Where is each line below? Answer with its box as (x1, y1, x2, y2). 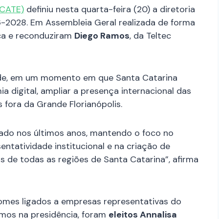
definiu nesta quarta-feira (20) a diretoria (24, 3, 195, 15)
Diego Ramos (74, 29, 130, 42)
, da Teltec (130, 29, 171, 42)
